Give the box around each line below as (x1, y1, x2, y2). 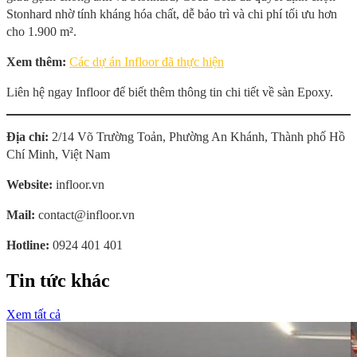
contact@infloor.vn (35, 207, 135, 222)
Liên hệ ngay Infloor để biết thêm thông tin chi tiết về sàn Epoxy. (6, 84, 333, 99)
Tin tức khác (6, 269, 110, 291)
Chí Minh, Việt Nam (6, 147, 110, 161)
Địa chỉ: (6, 129, 49, 143)
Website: (6, 177, 56, 191)
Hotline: (6, 237, 53, 252)
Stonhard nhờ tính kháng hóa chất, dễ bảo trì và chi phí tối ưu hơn (6, 6, 337, 21)
